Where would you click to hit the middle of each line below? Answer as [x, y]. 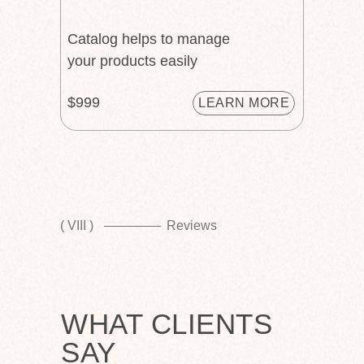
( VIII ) [77, 225]
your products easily [132, 61]
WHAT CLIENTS [167, 324]
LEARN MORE [244, 103]
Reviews [192, 225]
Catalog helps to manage [149, 39]
